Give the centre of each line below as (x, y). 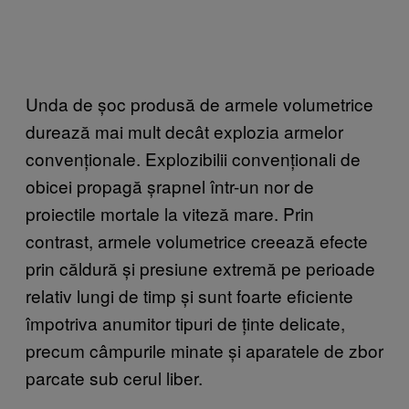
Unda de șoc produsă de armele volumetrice (199, 103)
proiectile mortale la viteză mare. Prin (170, 213)
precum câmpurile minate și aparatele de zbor (204, 350)
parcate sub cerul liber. (114, 377)
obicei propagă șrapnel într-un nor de (170, 185)
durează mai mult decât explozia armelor (184, 131)
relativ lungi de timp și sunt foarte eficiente (189, 295)
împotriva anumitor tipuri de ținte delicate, (185, 322)
